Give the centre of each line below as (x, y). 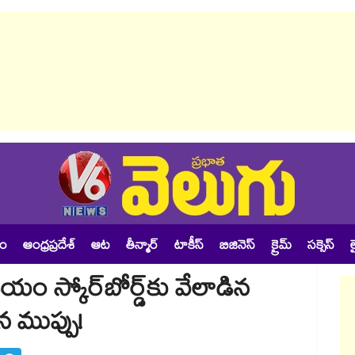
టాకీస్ (189, 247)
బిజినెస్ (237, 247)
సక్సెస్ (321, 247)
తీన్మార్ (142, 247)
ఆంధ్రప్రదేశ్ (49, 247)
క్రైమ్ (281, 247)
